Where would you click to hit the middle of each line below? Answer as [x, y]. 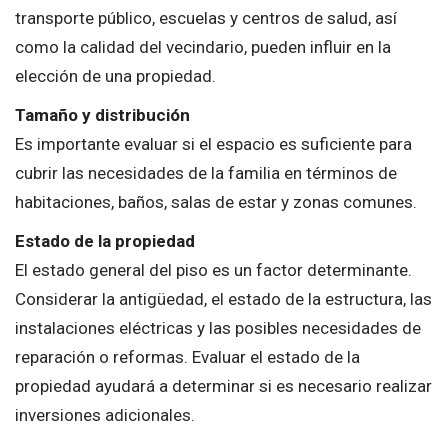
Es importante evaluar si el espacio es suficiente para [213, 143]
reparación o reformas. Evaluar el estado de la [187, 356]
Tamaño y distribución [102, 114]
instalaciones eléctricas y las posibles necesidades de [218, 327]
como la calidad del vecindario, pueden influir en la [203, 46]
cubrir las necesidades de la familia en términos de [206, 172]
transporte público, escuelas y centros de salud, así [206, 17]
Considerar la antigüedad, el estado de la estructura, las [223, 298]
